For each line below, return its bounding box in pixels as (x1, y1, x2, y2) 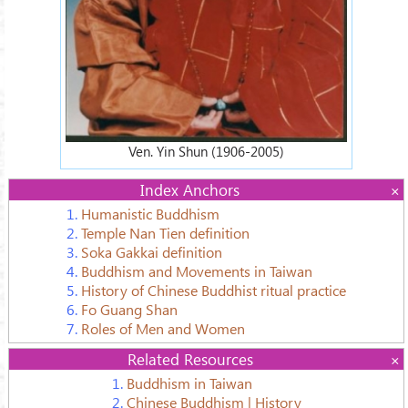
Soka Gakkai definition (81, 242, 222, 262)
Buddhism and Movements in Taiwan (81, 261, 312, 281)
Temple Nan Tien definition (81, 223, 250, 243)
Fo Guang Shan (81, 300, 178, 320)
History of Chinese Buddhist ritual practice (81, 280, 346, 301)
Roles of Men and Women (81, 319, 245, 339)
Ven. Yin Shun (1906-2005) (127, 142, 284, 161)
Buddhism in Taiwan (126, 373, 252, 393)
